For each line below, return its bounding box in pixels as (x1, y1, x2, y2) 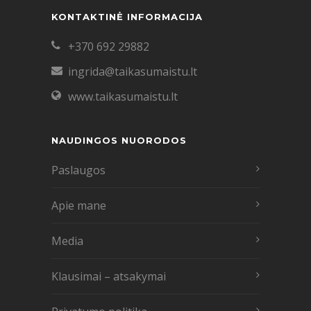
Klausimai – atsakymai (51, 268, 166, 284)
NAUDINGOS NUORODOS (51, 134, 187, 146)
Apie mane (51, 197, 106, 213)
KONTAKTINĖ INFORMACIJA (51, 10, 203, 22)
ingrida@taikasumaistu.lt (68, 63, 197, 79)
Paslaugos (51, 162, 106, 178)
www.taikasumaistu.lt (68, 88, 178, 104)
